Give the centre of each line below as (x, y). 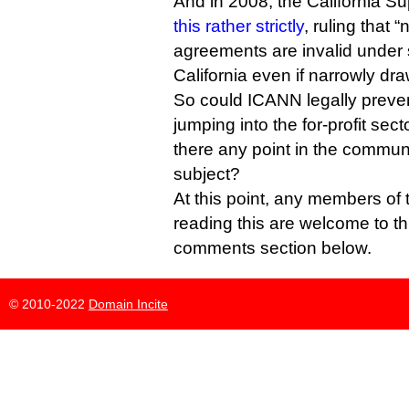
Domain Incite (128, 304)
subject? (207, 174)
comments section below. (273, 248)
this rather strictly (239, 26)
